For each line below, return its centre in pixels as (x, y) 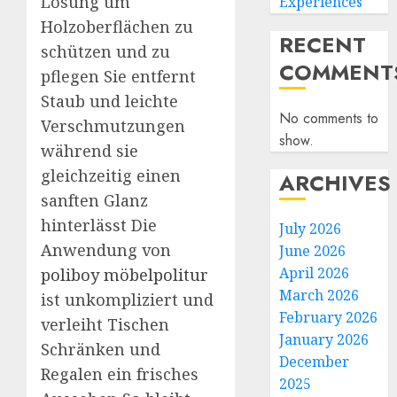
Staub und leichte (109, 101)
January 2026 (324, 339)
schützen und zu (105, 52)
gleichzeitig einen (111, 176)
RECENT (323, 45)
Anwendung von (106, 250)
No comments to (329, 118)
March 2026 (319, 295)
